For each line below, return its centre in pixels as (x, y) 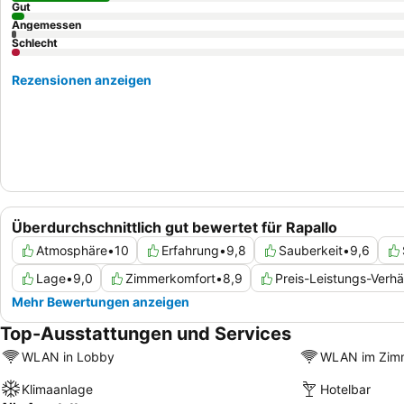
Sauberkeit (311, 251)
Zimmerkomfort (170, 279)
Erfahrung (190, 251)
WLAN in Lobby (68, 356)
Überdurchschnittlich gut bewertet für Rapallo (174, 228)
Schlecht (35, 43)
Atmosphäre (72, 251)
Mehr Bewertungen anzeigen (101, 302)
